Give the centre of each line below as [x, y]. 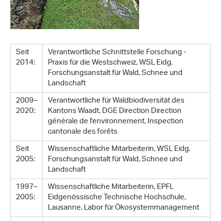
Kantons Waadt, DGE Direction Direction [115, 111]
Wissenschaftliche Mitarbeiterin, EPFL [111, 187]
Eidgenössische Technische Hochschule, [117, 198]
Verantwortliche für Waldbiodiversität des [116, 101]
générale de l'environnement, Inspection [116, 122]
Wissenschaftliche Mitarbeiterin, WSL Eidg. [119, 149]
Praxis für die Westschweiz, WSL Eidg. [110, 63]
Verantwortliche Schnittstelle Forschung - [117, 53]
